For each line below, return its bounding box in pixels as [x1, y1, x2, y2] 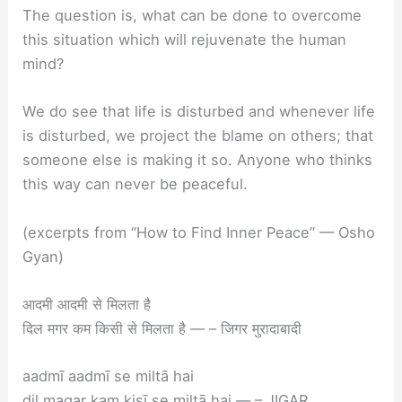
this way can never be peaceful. [22, 175, 249, 194]
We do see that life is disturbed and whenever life [22, 102, 376, 121]
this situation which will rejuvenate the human [22, 31, 347, 49]
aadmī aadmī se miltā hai [22, 367, 195, 386]
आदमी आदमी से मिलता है [22, 294, 152, 313]
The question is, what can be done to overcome [22, 6, 363, 25]
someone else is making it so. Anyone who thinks [22, 151, 373, 170]
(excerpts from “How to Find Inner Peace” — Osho [22, 223, 376, 241]
